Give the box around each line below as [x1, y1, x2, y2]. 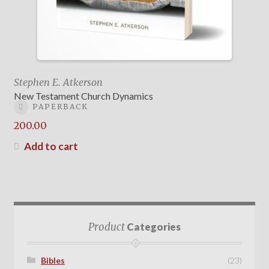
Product [88, 220, 125, 234]
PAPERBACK [32, 102, 88, 112]
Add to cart [23, 139, 78, 153]
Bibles [40, 255, 65, 265]
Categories [125, 220, 181, 234]
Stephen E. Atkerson [13, 76, 103, 89]
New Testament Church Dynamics [13, 90, 153, 102]
